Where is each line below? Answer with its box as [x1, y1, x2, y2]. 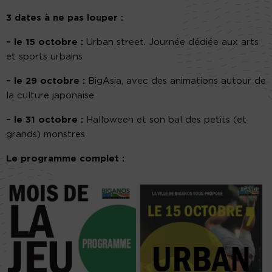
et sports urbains [6, 52, 83, 61]
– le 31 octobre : [6, 115, 83, 124]
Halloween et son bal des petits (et [83, 115, 246, 124]
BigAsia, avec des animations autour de [85, 76, 266, 86]
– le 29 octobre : [6, 76, 85, 86]
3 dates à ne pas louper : [6, 13, 123, 22]
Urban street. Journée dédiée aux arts [83, 37, 259, 47]
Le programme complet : [6, 154, 124, 163]
